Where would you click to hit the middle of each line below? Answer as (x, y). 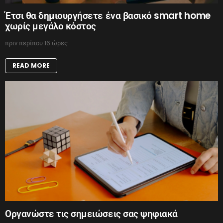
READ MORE (31, 66)
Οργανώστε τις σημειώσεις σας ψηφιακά (91, 214)
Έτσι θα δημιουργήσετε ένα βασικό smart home (108, 16)
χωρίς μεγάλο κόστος (51, 26)
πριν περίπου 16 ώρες (36, 43)
